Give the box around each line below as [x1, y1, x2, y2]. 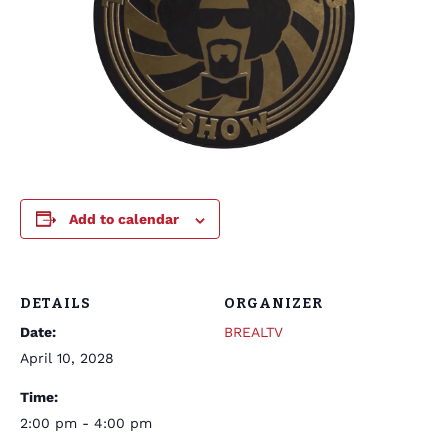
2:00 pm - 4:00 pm [20, 415, 152, 431]
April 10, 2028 [20, 350, 114, 366]
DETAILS [20, 295, 91, 312]
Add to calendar [68, 211, 179, 227]
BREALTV [224, 324, 283, 340]
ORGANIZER [224, 295, 323, 312]
